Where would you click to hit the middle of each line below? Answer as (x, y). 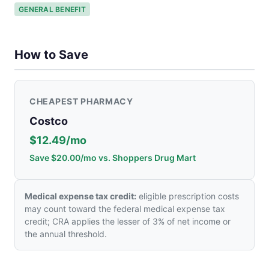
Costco (49, 121)
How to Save (51, 55)
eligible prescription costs (188, 196)
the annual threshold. (66, 234)
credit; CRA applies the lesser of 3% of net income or (128, 222)
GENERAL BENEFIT (52, 9)
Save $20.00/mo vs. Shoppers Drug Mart (113, 158)
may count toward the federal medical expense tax (125, 209)
